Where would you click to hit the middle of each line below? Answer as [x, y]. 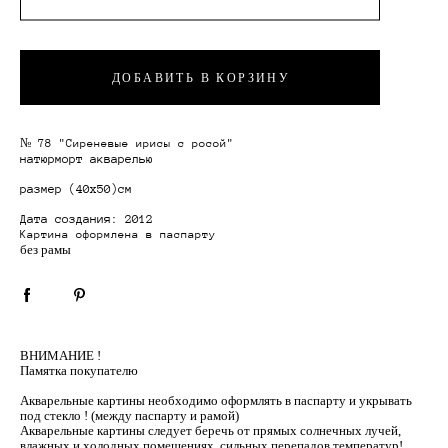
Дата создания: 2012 [86, 218]
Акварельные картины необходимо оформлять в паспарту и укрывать [216, 400]
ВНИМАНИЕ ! [63, 355]
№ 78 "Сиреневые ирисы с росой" [130, 143]
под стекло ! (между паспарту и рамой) [129, 415]
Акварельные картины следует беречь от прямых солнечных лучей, [210, 430]
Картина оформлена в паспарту [121, 234]
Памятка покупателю [79, 370]
